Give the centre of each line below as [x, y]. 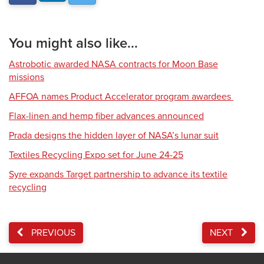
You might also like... [73, 43]
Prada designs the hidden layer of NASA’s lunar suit [114, 136]
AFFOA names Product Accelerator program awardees [121, 97]
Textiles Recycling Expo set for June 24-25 [96, 155]
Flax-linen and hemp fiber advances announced [106, 116]
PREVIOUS [52, 233]
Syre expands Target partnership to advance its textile [118, 174]
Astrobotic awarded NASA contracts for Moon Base [113, 64]
